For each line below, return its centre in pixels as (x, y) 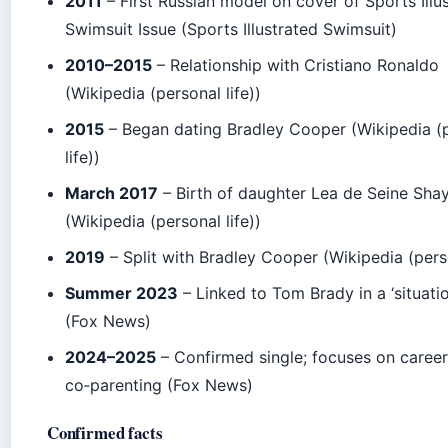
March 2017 (112, 192)
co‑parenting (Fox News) (159, 384)
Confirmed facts (105, 432)
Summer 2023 (122, 292)
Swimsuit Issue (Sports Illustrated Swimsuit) (231, 28)
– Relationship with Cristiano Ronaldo (296, 64)
